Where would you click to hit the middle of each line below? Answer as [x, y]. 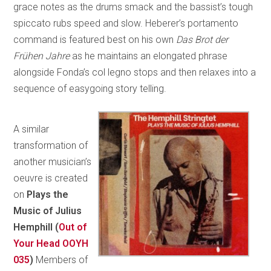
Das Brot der [202, 39]
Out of [73, 227]
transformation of [51, 145]
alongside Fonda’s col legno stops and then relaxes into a [135, 72]
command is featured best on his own [95, 39]
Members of [62, 260]
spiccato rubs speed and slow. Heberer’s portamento [126, 23]
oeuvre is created [51, 178]
